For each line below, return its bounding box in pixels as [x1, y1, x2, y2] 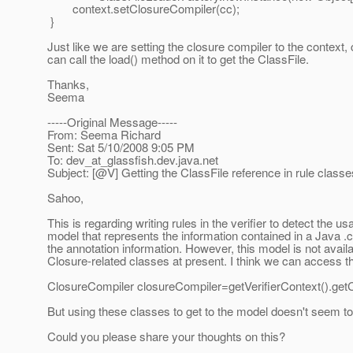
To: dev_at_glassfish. [47, 151, 157, 169]
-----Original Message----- [47, 113, 177, 131]
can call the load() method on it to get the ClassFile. [47, 50, 309, 68]
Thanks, [47, 76, 89, 93]
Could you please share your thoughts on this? [47, 328, 285, 345]
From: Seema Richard [47, 126, 161, 143]
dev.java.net [157, 151, 218, 169]
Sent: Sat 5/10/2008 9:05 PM [47, 139, 195, 156]
